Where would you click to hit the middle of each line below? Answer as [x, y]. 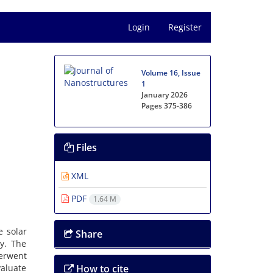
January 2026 [165, 95]
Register [185, 27]
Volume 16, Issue [171, 73]
